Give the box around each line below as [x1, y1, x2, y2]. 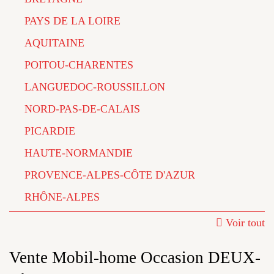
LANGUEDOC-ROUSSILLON [24, 81, 165, 93]
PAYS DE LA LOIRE [24, 15, 120, 27]
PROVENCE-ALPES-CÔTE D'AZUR [24, 169, 195, 181]
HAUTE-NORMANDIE [24, 147, 133, 159]
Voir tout [226, 217, 265, 229]
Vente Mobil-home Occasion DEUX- [9, 248, 261, 267]
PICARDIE [24, 125, 75, 137]
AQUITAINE [24, 37, 84, 49]
